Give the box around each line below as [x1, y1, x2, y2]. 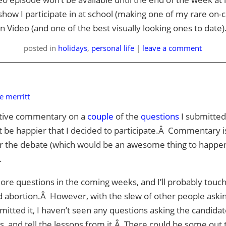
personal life [91, 43, 135, 53]
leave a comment [142, 43, 202, 53]
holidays [58, 43, 88, 53]
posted [24, 43, 50, 53]
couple [87, 110, 114, 122]
